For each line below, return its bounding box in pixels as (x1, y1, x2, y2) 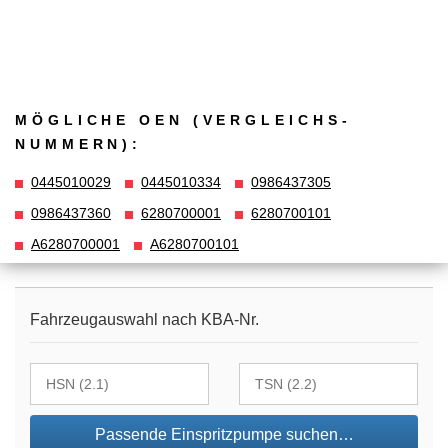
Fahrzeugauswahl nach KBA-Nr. (30, 311, 259, 329)
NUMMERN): (15, 135, 143, 152)
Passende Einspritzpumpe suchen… (94, 426, 354, 444)
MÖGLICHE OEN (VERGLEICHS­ (15, 111, 347, 128)
